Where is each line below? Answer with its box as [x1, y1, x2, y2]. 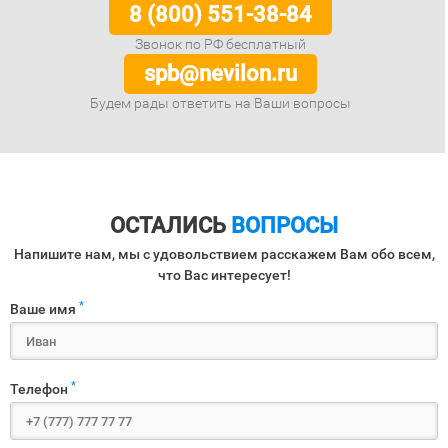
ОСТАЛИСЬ [110, 213, 231, 238]
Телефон [10, 381, 71, 397]
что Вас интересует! [157, 267, 291, 283]
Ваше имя [10, 301, 79, 317]
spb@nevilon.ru [144, 61, 298, 86]
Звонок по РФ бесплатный [135, 36, 307, 52]
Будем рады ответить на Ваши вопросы [90, 95, 352, 111]
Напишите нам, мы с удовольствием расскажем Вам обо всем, [13, 246, 435, 262]
